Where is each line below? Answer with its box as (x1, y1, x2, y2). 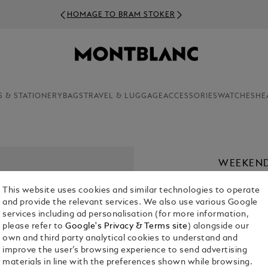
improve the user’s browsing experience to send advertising (2, 246, 248, 255)
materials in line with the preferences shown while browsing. (2, 258, 253, 267)
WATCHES (217, 93, 255, 100)
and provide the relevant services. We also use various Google (2, 199, 258, 207)
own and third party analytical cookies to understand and (2, 234, 238, 243)
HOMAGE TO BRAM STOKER (66, 11, 175, 19)
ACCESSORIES (163, 93, 218, 100)
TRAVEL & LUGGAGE (83, 93, 163, 100)
